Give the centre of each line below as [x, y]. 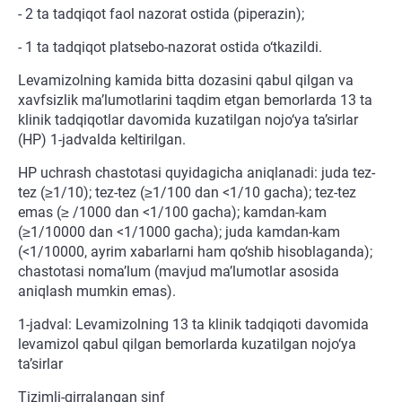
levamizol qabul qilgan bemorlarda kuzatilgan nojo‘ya [187, 345]
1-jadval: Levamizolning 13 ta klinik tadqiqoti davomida [193, 325]
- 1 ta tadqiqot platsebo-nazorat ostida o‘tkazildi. [170, 48]
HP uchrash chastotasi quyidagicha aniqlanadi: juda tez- [197, 173]
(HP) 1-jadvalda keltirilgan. [102, 140]
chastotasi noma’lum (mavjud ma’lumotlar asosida [179, 272]
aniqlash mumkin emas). [97, 292]
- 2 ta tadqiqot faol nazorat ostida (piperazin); [161, 14]
